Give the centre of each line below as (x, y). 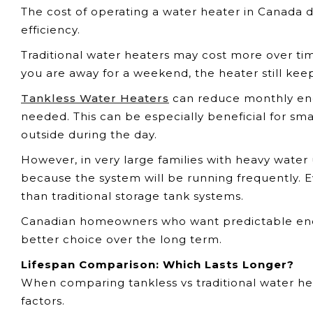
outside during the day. (89, 134)
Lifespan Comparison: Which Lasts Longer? (158, 264)
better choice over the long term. (122, 239)
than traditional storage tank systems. (132, 196)
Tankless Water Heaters (95, 98)
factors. (43, 301)
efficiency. (51, 30)
